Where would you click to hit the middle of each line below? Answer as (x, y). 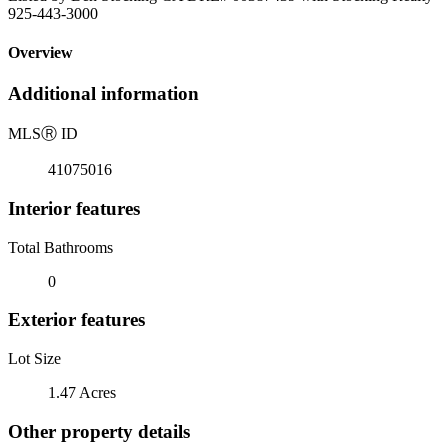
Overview (40, 53)
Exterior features (76, 320)
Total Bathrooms (60, 247)
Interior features (74, 208)
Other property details (99, 431)
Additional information (103, 94)
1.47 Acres (82, 392)
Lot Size (34, 358)
